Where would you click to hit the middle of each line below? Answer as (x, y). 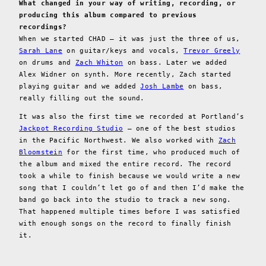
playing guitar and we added (80, 86)
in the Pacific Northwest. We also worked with (119, 140)
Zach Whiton (99, 62)
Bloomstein (41, 152)
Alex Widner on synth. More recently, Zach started (125, 74)
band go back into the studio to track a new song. (125, 199)
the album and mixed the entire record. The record (125, 164)
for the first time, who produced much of (151, 152)
